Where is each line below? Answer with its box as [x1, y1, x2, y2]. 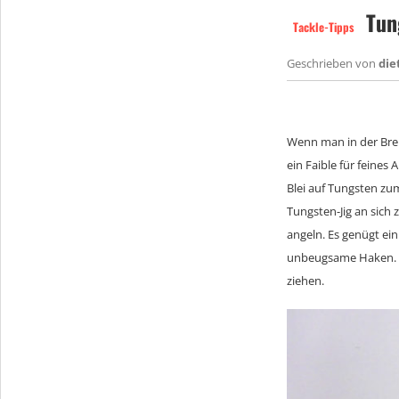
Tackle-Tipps [293, 17, 354, 36]
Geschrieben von [287, 54, 379, 71]
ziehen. [287, 272, 324, 289]
